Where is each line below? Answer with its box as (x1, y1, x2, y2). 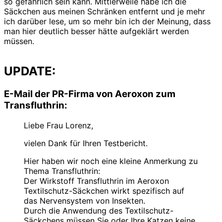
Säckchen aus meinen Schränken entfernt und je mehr (4, 6, 205, 17)
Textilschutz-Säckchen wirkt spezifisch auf (24, 185, 184, 196)
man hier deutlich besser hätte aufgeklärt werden (4, 26, 189, 37)
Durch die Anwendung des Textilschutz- (24, 205, 173, 216)
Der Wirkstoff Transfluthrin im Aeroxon (24, 175, 169, 186)
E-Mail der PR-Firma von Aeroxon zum (4, 88, 175, 100)
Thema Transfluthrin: (24, 166, 100, 176)
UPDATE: (4, 63, 55, 78)
